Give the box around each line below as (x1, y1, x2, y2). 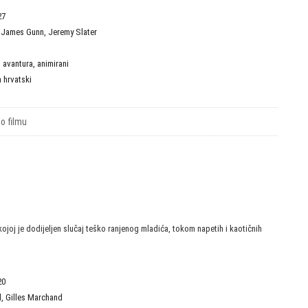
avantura (3, 58, 33, 69)
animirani (37, 58, 69, 69)
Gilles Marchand (5, 292, 63, 302)
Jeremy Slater (48, 27, 97, 37)
